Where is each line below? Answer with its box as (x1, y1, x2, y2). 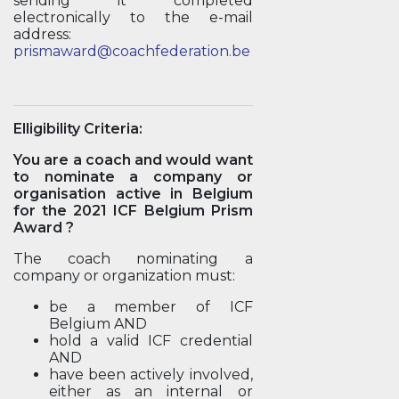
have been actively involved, (49, 366, 253, 383)
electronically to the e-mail (13, 9, 253, 26)
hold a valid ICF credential (49, 332, 253, 349)
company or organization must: (13, 267, 235, 284)
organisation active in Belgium (13, 185, 253, 202)
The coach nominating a (13, 250, 253, 267)
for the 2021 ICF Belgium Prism (13, 202, 253, 219)
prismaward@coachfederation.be (13, 43, 250, 60)
